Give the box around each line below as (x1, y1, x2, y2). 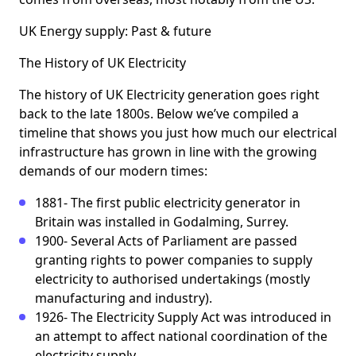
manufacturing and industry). (35, 289, 212, 308)
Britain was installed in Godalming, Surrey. (35, 213, 288, 231)
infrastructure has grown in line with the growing (19, 143, 317, 161)
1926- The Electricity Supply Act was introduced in (35, 308, 331, 327)
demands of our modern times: (19, 162, 207, 180)
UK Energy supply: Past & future (19, 22, 211, 41)
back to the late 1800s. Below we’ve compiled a (19, 105, 299, 123)
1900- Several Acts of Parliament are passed (35, 232, 297, 250)
